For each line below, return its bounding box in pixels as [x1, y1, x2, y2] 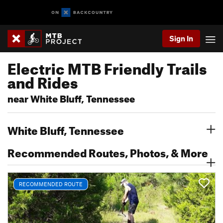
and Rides [7, 68, 78, 92]
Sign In [169, 34, 193, 43]
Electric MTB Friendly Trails [7, 54, 207, 78]
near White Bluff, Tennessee [7, 90, 135, 105]
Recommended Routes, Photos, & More [7, 142, 208, 160]
